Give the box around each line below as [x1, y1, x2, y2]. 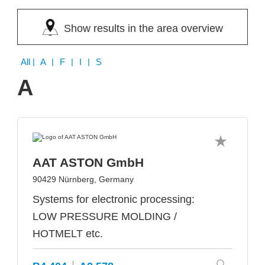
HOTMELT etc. [33, 228, 103, 240]
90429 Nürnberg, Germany [33, 174, 134, 184]
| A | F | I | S [33, 57, 104, 67]
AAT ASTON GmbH [33, 156, 144, 169]
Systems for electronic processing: [33, 193, 195, 205]
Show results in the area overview [63, 22, 223, 34]
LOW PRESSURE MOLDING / [33, 211, 177, 222]
